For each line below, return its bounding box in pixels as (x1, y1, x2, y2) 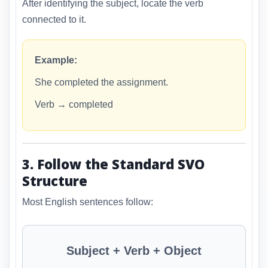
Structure (22, 172, 87, 190)
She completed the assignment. (35, 77, 168, 88)
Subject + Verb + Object (66, 243, 202, 257)
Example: (35, 55, 77, 66)
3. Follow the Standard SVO (22, 155, 205, 173)
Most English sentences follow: (22, 196, 153, 207)
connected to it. (22, 14, 86, 25)
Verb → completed (35, 99, 113, 110)
